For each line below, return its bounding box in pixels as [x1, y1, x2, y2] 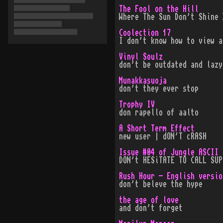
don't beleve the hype [118, 180, 203, 188]
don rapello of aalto [118, 109, 199, 116]
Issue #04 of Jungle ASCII [118, 148, 219, 156]
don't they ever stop [118, 85, 199, 93]
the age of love [118, 196, 179, 204]
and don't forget [118, 204, 183, 212]
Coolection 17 [118, 29, 171, 37]
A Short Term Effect [118, 124, 195, 132]
